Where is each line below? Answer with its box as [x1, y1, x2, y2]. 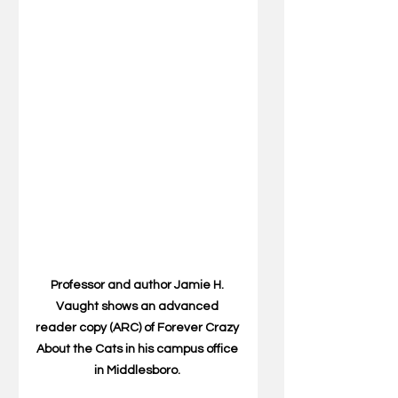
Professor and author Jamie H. [50, 278, 227, 291]
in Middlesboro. [93, 363, 183, 377]
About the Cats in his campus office [36, 342, 241, 355]
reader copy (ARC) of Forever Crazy [35, 321, 242, 334]
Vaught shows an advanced [55, 299, 221, 313]
